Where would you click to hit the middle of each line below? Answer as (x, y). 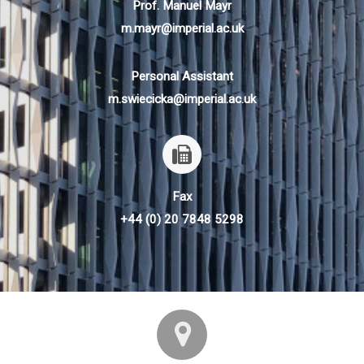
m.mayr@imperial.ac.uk (182, 29)
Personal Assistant (182, 76)
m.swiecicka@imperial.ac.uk (182, 99)
